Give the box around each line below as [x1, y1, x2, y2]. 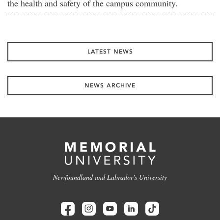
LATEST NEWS [87, 48, 133, 55]
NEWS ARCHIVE [84, 82, 136, 89]
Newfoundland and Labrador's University [53, 172, 167, 182]
